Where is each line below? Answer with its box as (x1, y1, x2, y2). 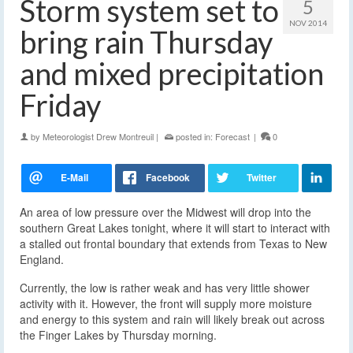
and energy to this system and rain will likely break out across (20, 311, 325, 328)
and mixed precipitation (20, 55, 324, 92)
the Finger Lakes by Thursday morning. (20, 327, 217, 344)
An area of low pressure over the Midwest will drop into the (20, 204, 311, 221)
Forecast (215, 130, 250, 143)
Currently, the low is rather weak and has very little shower (20, 280, 310, 296)
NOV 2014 (289, 18, 327, 28)
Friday (20, 87, 101, 124)
